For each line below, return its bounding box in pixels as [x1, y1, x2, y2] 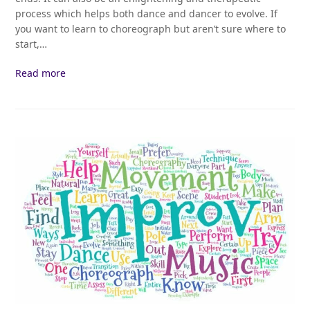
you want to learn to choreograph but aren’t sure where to [15, 21, 286, 35]
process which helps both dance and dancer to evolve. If [15, 6, 278, 20]
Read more [15, 66, 66, 80]
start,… [15, 37, 48, 51]
